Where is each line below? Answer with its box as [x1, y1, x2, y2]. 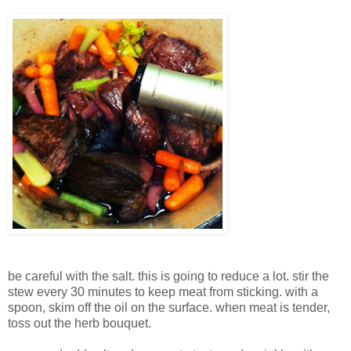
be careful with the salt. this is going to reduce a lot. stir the [8, 270, 329, 284]
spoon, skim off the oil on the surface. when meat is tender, [8, 301, 330, 315]
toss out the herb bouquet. [8, 317, 151, 331]
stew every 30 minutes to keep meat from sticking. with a [8, 285, 318, 299]
